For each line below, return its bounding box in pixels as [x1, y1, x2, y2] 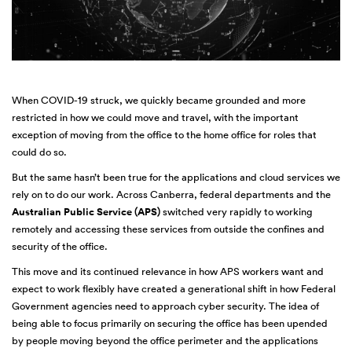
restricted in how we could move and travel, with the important [12, 111, 299, 124]
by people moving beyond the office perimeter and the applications [12, 334, 318, 347]
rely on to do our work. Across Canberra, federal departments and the [12, 188, 331, 201]
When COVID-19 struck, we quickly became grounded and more [12, 93, 306, 107]
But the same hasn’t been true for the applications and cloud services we [12, 170, 340, 184]
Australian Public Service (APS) [12, 205, 160, 219]
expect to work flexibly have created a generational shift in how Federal [12, 282, 335, 295]
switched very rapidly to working [160, 205, 313, 218]
